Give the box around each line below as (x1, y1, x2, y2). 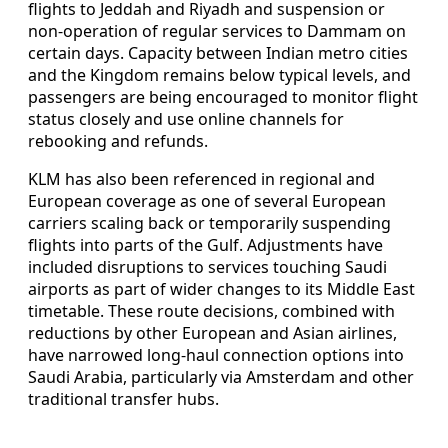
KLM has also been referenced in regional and (28, 167, 375, 190)
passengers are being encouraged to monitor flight (28, 85, 418, 108)
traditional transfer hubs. (28, 387, 219, 410)
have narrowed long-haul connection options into (28, 343, 404, 366)
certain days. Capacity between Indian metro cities (28, 41, 408, 64)
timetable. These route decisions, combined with (28, 299, 395, 322)
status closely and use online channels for (28, 107, 344, 130)
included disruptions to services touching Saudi (28, 255, 387, 278)
